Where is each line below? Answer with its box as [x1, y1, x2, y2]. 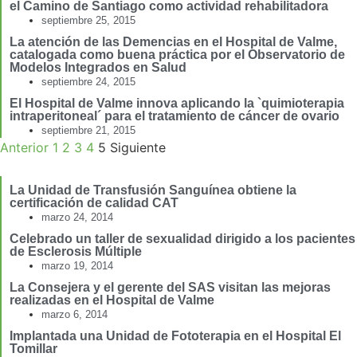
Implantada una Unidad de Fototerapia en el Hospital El [10, 329, 341, 343]
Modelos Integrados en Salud [10, 61, 186, 75]
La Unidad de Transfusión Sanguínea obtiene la [10, 183, 296, 198]
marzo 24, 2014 [41, 211, 113, 224]
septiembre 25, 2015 [41, 14, 135, 27]
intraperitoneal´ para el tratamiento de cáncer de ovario [10, 109, 339, 124]
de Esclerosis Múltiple [10, 245, 142, 259]
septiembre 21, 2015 [41, 124, 135, 137]
